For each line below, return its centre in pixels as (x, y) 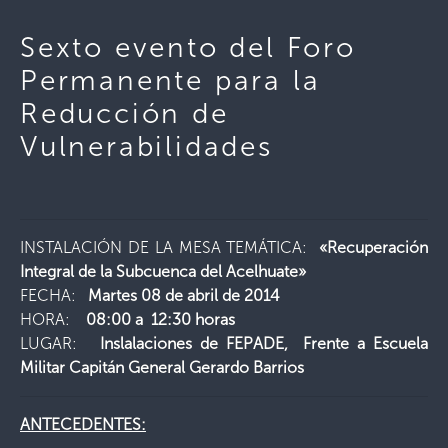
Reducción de (124, 113)
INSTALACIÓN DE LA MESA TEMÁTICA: (167, 247)
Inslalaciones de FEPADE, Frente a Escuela (252, 343)
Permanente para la (170, 80)
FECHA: (50, 295)
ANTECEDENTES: (83, 424)
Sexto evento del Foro (188, 47)
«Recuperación (371, 247)
